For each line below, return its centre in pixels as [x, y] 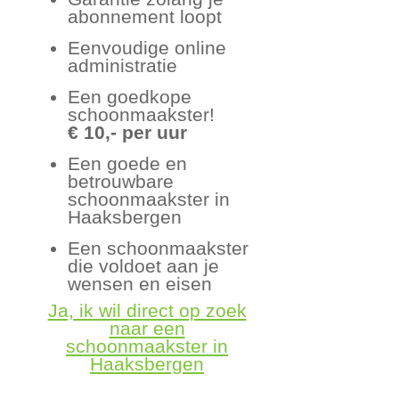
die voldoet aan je [144, 265]
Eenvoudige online [147, 47]
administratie [123, 65]
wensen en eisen [140, 283]
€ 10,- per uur [128, 132]
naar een [147, 329]
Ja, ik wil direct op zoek [147, 311]
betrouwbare [121, 181]
